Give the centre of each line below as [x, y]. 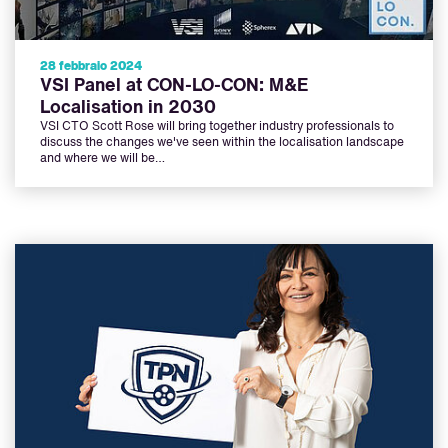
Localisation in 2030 [128, 108]
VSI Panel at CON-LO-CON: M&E [174, 86]
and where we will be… [102, 159]
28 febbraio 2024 [91, 67]
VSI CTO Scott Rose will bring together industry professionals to [217, 127]
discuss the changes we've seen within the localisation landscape [222, 143]
